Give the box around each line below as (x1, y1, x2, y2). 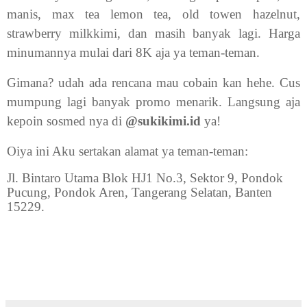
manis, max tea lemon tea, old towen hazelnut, (7, 6, 300, 21)
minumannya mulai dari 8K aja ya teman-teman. (7, 45, 260, 60)
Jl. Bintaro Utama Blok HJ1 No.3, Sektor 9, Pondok (7, 171, 283, 186)
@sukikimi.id (125, 113, 201, 128)
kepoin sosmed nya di (7, 113, 125, 128)
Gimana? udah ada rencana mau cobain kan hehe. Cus (7, 75, 300, 90)
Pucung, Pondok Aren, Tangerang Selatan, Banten (7, 185, 272, 200)
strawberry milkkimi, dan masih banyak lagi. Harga (7, 25, 300, 40)
